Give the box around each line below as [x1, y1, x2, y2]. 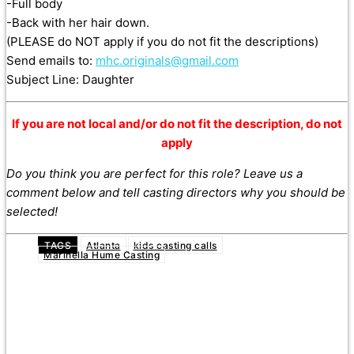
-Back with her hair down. [6, 15, 149, 31]
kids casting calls [133, 239, 217, 251]
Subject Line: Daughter [6, 72, 134, 88]
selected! [6, 204, 58, 220]
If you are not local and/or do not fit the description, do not [12, 116, 342, 132]
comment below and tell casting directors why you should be [6, 185, 345, 201]
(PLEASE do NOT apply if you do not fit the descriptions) [6, 34, 318, 50]
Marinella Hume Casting [43, 248, 160, 261]
